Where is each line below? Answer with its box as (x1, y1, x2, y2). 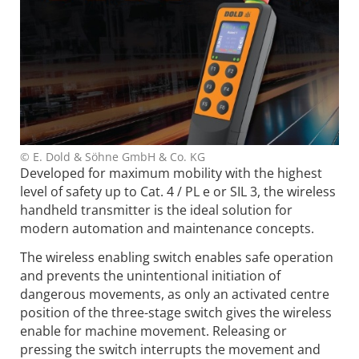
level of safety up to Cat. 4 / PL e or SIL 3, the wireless (20, 183, 336, 201)
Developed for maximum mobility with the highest (20, 164, 322, 183)
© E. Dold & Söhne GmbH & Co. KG (20, 149, 205, 165)
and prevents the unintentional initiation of (20, 266, 280, 284)
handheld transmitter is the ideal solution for (20, 201, 292, 220)
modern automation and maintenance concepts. (20, 220, 314, 238)
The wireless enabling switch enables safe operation (20, 248, 333, 266)
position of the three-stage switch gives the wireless (20, 303, 332, 321)
